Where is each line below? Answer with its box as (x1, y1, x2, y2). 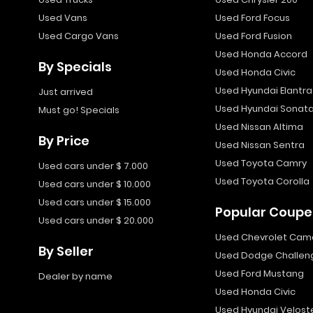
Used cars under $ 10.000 (38, 177, 151, 191)
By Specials (38, 58, 112, 75)
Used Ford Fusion (214, 29, 292, 43)
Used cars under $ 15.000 (38, 196, 151, 209)
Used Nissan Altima (214, 120, 303, 133)
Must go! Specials (38, 103, 119, 117)
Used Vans (38, 11, 87, 24)
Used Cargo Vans (38, 29, 119, 43)
